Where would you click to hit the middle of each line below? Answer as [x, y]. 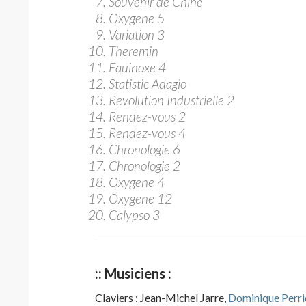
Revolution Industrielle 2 [171, 100]
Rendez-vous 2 [147, 116]
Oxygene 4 [137, 182]
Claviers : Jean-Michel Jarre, [162, 297]
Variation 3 [137, 34]
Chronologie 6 [144, 149]
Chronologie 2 [144, 166]
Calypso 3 [134, 215]
